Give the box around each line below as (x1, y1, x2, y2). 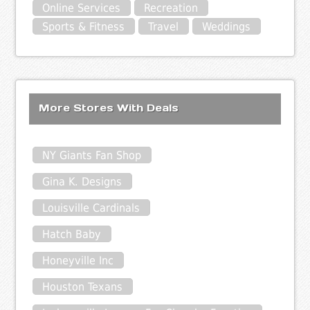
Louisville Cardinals (42, 201, 140, 215)
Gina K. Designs (42, 174, 122, 188)
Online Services (42, 1, 121, 15)
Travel (148, 20, 179, 34)
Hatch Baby (42, 227, 102, 241)
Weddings (202, 20, 251, 34)
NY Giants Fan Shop (42, 148, 142, 162)
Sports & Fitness (42, 20, 125, 34)
